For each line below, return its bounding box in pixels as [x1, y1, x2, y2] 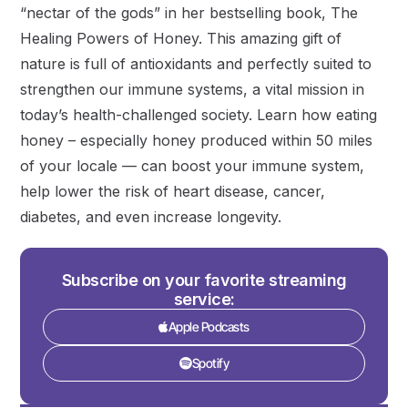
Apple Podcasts [168, 319, 250, 335]
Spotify [191, 355, 229, 372]
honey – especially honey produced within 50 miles [20, 131, 373, 150]
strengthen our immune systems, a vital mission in [20, 80, 365, 99]
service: [173, 290, 235, 310]
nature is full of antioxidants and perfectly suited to [20, 55, 372, 74]
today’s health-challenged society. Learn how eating [20, 106, 378, 125]
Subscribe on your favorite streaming [61, 270, 347, 291]
